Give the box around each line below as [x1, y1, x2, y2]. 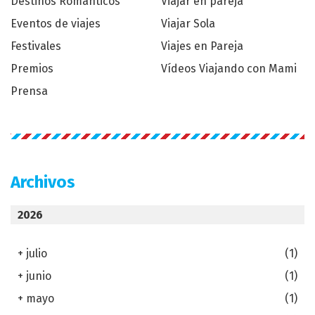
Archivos [11, 172, 75, 192]
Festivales [11, 39, 61, 53]
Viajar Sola [161, 16, 215, 30]
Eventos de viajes [11, 16, 101, 30]
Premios [11, 61, 53, 75]
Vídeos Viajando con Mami [161, 61, 297, 75]
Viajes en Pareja [161, 39, 243, 53]
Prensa [11, 84, 48, 98]
